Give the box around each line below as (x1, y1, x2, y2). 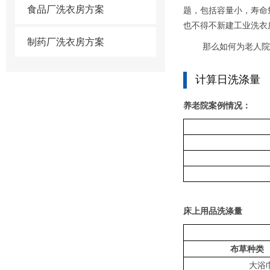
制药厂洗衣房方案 (27, 35, 104, 48)
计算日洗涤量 (195, 72, 260, 87)
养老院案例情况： (183, 99, 251, 111)
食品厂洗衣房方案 (27, 2, 104, 16)
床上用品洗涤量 (183, 204, 242, 216)
